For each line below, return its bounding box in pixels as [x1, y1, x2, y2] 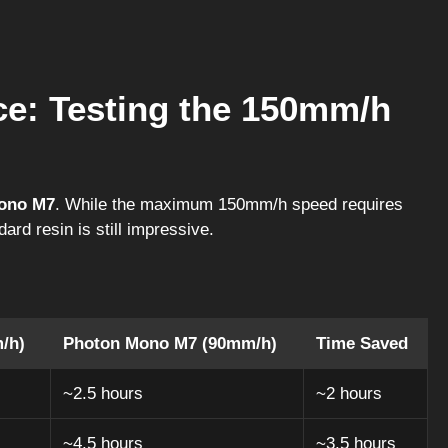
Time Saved [316, 333, 408, 353]
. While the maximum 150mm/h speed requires [55, 194, 403, 214]
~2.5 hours [63, 383, 143, 403]
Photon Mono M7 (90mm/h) [63, 333, 277, 353]
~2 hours [316, 383, 382, 403]
